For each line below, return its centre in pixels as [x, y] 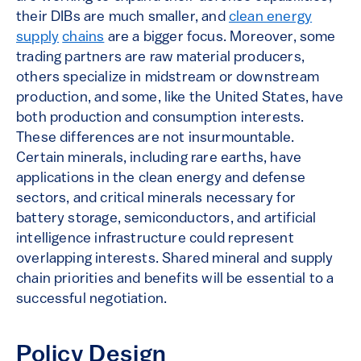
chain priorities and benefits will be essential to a [175, 280]
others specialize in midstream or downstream [168, 78]
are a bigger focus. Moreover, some [220, 38]
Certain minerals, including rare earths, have [159, 159]
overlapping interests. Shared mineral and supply [175, 259]
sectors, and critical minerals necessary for [156, 199]
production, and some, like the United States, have [180, 98]
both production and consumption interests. [160, 118]
